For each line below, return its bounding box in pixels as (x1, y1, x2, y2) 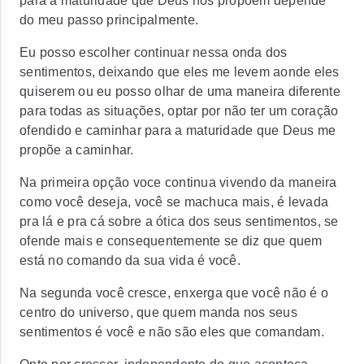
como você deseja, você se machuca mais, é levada (19, 195, 328, 209)
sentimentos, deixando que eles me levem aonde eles (19, 65, 340, 79)
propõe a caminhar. (19, 143, 134, 157)
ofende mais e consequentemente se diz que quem (19, 234, 323, 248)
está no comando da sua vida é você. (19, 253, 240, 267)
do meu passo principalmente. (19, 13, 198, 27)
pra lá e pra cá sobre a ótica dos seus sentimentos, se (19, 214, 339, 228)
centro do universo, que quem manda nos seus (19, 305, 297, 319)
